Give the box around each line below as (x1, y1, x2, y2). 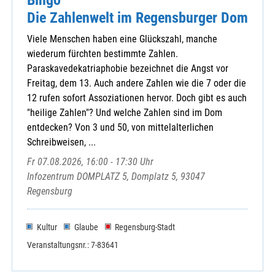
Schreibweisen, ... (27, 136, 96, 148)
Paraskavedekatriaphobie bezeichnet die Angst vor (27, 62, 228, 74)
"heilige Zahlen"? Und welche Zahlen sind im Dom (27, 106, 222, 118)
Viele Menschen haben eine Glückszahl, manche (27, 33, 217, 45)
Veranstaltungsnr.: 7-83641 (27, 239, 118, 250)
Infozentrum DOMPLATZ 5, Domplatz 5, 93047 (27, 170, 205, 182)
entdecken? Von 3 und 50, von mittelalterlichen (27, 121, 214, 133)
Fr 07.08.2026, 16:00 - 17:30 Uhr (27, 155, 153, 168)
